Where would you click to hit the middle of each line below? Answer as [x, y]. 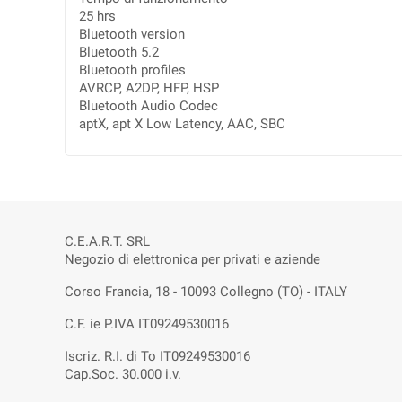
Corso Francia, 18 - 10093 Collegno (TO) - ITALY [206, 292]
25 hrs [97, 16]
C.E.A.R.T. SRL [107, 241]
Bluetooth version [132, 34]
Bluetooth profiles [132, 70]
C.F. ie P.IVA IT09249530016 [147, 324]
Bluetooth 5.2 [119, 52]
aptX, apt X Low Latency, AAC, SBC [182, 124]
